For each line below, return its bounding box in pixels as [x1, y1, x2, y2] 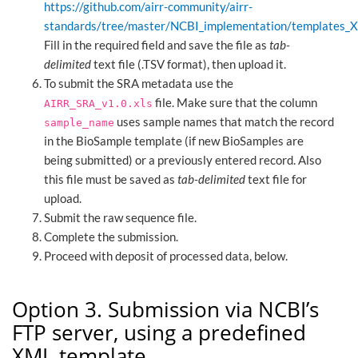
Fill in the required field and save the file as [44, 37, 269, 52]
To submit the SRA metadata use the [44, 75, 233, 90]
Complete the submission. [44, 229, 178, 244]
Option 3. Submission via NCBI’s [12, 295, 319, 324]
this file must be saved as [44, 171, 177, 186]
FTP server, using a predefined [12, 318, 306, 348]
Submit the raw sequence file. [44, 209, 197, 225]
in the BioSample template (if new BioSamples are [44, 133, 304, 148]
